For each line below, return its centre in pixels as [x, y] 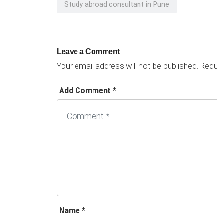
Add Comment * [88, 91]
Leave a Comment [88, 52]
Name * [72, 211]
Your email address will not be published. [127, 66]
